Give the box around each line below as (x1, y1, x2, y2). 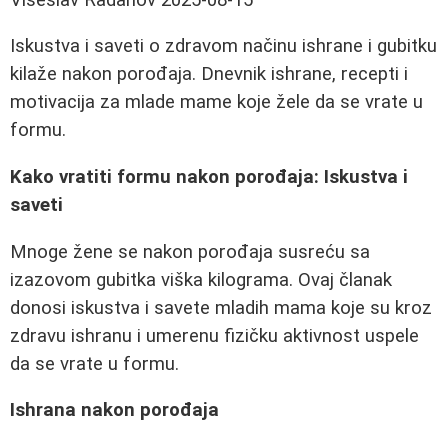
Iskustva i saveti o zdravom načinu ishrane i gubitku (10, 35, 437, 58)
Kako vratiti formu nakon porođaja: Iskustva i (10, 166, 408, 189)
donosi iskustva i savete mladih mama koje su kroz (10, 296, 432, 319)
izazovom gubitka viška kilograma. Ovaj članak (10, 268, 392, 291)
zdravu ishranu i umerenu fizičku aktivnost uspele (10, 324, 419, 347)
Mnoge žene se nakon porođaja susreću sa (10, 240, 370, 263)
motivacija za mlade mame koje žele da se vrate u (10, 91, 423, 114)
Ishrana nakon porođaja (10, 399, 219, 422)
